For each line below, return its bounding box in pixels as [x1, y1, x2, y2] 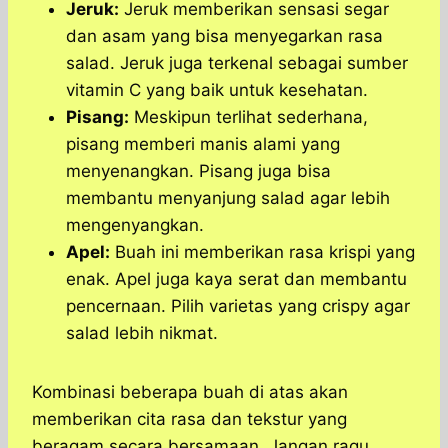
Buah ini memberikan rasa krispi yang [110, 242, 415, 263]
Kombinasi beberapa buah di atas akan [32, 382, 348, 403]
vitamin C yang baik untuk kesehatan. [66, 80, 368, 101]
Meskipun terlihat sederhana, [129, 107, 368, 128]
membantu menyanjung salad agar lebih [66, 188, 390, 209]
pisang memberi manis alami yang [66, 134, 340, 155]
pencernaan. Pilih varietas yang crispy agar [66, 296, 410, 317]
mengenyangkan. [66, 215, 204, 236]
